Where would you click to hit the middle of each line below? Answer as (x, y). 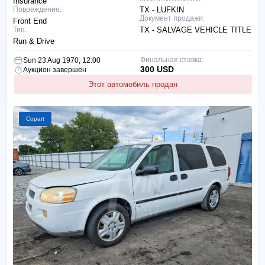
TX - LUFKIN (162, 9)
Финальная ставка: (172, 59)
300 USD (157, 69)
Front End (30, 21)
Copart (35, 118)
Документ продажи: (172, 18)
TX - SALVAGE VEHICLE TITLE (195, 30)
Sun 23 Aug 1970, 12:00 (62, 60)
